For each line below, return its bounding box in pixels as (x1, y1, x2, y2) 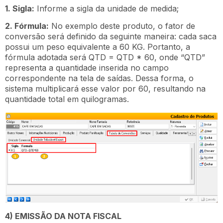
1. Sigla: (5, 3, 34, 13)
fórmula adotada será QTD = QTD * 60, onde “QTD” (5, 52, 205, 63)
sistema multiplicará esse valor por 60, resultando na (5, 84, 206, 94)
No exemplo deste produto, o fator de (49, 21, 195, 31)
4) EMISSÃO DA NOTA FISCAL (5, 211, 121, 221)
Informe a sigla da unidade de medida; (34, 3, 179, 13)
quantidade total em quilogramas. (5, 94, 129, 105)
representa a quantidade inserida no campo (5, 63, 169, 73)
